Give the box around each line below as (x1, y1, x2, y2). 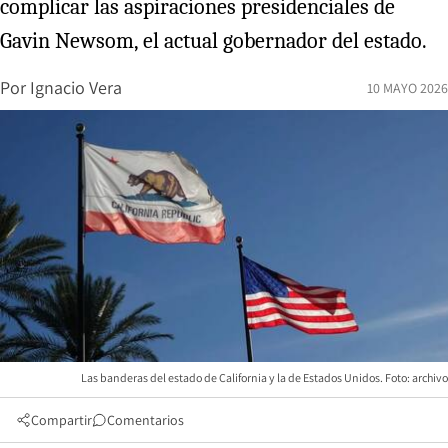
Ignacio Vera (30, 76, 122, 99)
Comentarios (107, 410, 184, 429)
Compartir (31, 410, 92, 429)
